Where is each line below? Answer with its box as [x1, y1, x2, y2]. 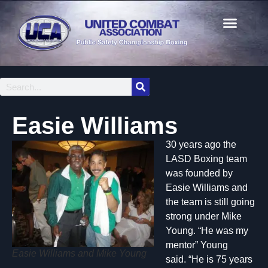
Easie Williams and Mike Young [12, 248, 147, 258]
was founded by [166, 168, 233, 178]
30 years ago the [166, 139, 236, 150]
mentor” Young [166, 240, 228, 250]
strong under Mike [166, 211, 242, 221]
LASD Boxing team [166, 154, 247, 164]
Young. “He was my [166, 226, 248, 236]
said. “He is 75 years [166, 254, 252, 264]
